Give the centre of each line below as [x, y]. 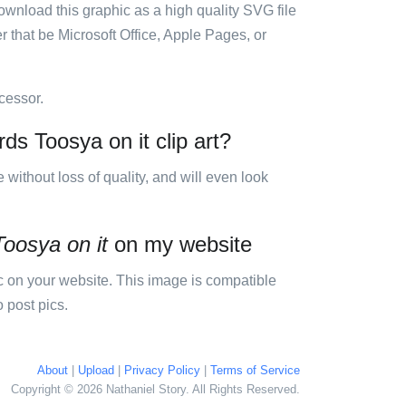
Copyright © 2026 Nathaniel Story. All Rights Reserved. [155, 389]
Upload [96, 370]
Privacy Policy [162, 370]
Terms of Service [255, 370]
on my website [180, 244]
